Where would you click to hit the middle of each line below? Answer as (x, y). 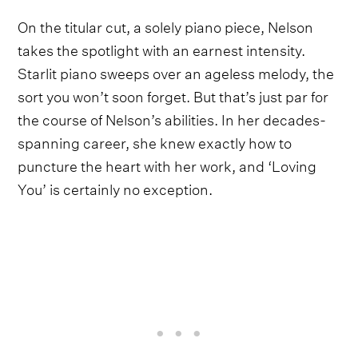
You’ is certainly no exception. (115, 187)
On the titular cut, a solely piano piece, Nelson (166, 25)
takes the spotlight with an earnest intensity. (162, 48)
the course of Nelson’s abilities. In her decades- (172, 117)
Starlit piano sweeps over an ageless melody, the (176, 71)
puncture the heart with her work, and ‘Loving (167, 164)
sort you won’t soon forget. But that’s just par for (173, 94)
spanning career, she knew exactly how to (155, 141)
